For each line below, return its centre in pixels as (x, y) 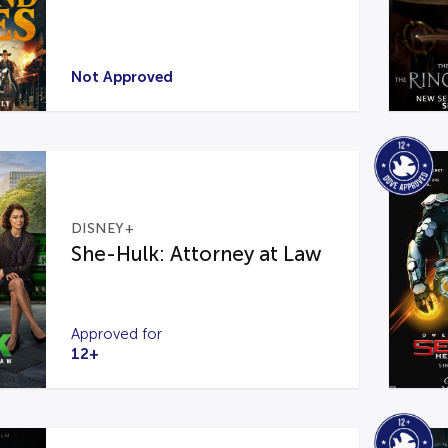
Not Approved (121, 76)
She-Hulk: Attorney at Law (195, 254)
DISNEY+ (102, 228)
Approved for (116, 334)
